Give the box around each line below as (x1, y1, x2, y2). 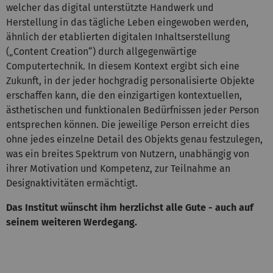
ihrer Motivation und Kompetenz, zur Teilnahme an (6, 162, 230, 174)
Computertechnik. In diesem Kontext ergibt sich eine (6, 60, 239, 72)
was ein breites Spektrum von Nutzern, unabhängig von (6, 147, 249, 160)
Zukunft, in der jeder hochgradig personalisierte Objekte (6, 74, 255, 87)
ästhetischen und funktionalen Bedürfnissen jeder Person (6, 104, 259, 116)
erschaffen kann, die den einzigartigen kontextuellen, (6, 89, 242, 101)
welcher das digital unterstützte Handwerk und (6, 1, 214, 13)
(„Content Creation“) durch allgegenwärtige (6, 45, 197, 57)
